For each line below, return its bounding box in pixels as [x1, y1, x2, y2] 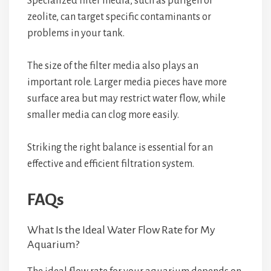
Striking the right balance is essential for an [27, 142, 213, 153]
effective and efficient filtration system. [27, 158, 194, 169]
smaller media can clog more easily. [27, 109, 179, 120]
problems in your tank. [27, 28, 125, 39]
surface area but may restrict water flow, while [27, 93, 226, 104]
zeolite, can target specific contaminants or [27, 11, 211, 22]
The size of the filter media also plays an [27, 60, 198, 71]
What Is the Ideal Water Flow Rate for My [27, 224, 215, 236]
